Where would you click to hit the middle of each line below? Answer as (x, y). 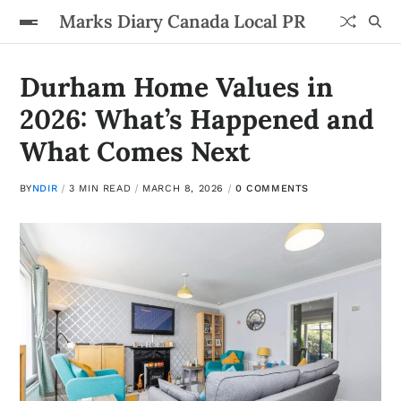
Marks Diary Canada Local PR (183, 21)
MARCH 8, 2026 (183, 188)
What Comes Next (134, 151)
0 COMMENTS (273, 188)
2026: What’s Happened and (196, 119)
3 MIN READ (100, 188)
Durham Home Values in (176, 87)
